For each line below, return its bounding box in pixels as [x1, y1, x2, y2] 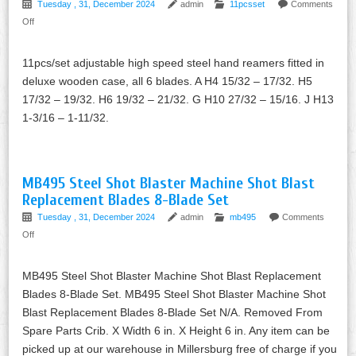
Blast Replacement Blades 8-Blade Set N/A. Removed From [22, 305, 323, 319]
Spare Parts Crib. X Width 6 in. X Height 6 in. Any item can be [22, 323, 331, 337]
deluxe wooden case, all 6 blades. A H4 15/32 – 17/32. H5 [22, 74, 313, 87]
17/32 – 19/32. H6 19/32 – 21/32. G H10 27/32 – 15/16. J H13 [22, 92, 335, 106]
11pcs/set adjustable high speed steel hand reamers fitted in [22, 56, 325, 69]
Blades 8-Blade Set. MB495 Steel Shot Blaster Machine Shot [22, 287, 327, 300]
